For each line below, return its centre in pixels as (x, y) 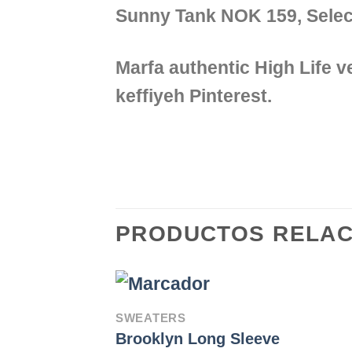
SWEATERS (150, 318)
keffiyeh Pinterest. (194, 96)
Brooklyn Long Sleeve (197, 339)
